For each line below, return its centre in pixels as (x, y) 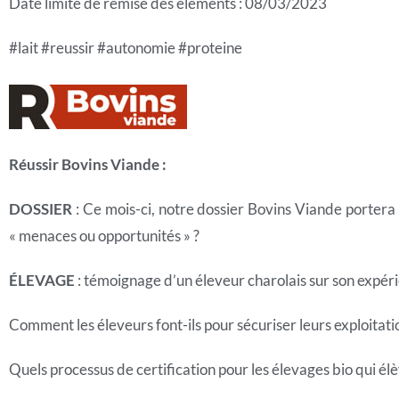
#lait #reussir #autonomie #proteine (126, 48)
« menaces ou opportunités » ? (107, 236)
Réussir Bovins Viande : (88, 164)
